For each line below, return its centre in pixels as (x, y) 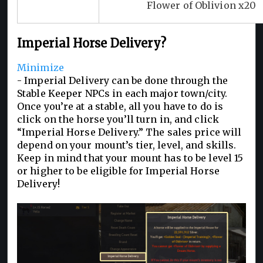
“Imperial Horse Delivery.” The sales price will (129, 132)
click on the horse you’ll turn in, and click (118, 119)
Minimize (41, 67)
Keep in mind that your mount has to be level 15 (130, 158)
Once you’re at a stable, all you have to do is (120, 106)
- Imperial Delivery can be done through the (122, 80)
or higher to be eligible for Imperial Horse (118, 171)
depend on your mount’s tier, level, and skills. (127, 145)
